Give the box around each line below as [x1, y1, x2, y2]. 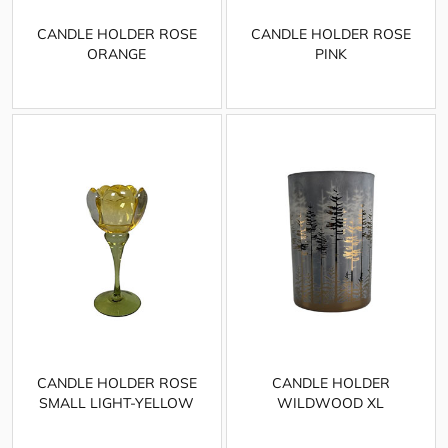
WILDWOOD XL [277, 393, 385, 412]
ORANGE [87, 45, 147, 64]
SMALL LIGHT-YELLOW [39, 393, 195, 412]
